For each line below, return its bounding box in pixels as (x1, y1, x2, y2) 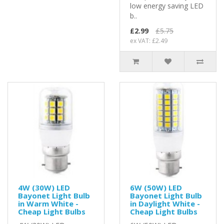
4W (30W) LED (18, 182, 70, 192)
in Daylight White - (130, 198, 200, 208)
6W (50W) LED (130, 182, 182, 192)
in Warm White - (18, 198, 78, 208)
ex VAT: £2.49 (130, 36, 167, 45)
